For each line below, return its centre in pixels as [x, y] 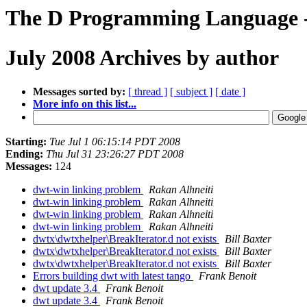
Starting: [26, 141]
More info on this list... [85, 103]
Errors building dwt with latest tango [113, 275]
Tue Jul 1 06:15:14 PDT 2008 [115, 141]
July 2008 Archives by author [142, 58]
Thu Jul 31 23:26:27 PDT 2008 [115, 153]
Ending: [24, 153]
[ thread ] [148, 91]
